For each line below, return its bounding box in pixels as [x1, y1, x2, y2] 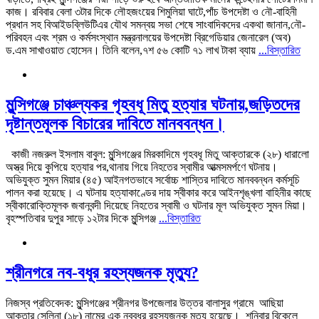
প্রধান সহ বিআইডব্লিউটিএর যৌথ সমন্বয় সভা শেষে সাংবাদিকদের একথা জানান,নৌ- [6, 18, 305, 31]
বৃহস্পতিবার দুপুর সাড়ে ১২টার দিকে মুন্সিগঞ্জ [6, 211, 159, 224]
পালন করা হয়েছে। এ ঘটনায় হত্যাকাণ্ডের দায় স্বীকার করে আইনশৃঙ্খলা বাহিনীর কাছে [6, 186, 311, 199]
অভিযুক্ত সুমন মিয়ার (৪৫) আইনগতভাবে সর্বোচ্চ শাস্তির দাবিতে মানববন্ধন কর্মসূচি [6, 173, 300, 186]
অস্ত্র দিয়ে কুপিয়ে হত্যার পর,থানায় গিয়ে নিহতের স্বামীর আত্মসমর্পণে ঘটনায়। [6, 160, 278, 173]
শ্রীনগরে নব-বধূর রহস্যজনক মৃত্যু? [6, 263, 199, 282]
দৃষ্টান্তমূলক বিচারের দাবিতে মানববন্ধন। [6, 114, 224, 133]
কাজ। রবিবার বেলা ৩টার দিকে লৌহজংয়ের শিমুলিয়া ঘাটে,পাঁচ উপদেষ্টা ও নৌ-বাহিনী [6, 5, 297, 18]
